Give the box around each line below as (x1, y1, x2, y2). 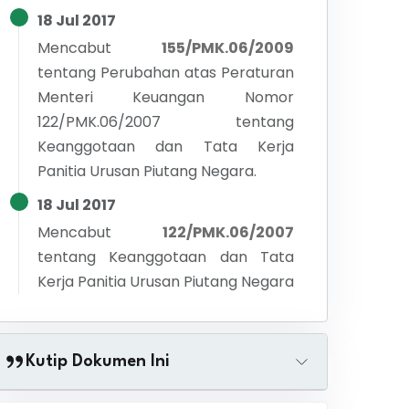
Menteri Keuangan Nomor (37, 87, 295, 108)
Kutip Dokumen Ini (25, 353, 170, 370)
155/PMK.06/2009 (162, 37, 295, 58)
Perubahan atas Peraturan (100, 62, 295, 83)
